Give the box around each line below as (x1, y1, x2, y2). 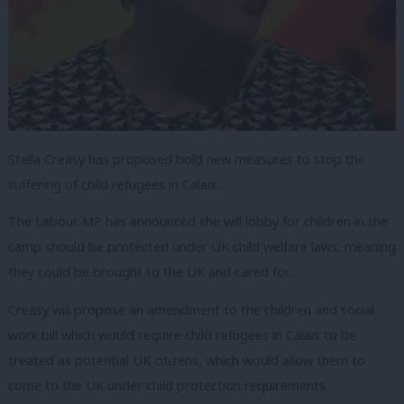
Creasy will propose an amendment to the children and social (8, 300, 374, 318)
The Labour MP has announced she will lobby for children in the (8, 213, 388, 231)
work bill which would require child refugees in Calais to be (8, 326, 356, 344)
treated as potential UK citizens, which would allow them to (8, 351, 365, 369)
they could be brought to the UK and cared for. (8, 263, 291, 281)
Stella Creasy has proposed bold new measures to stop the (8, 150, 365, 168)
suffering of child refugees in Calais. (8, 175, 219, 193)
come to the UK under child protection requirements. (8, 376, 328, 394)
